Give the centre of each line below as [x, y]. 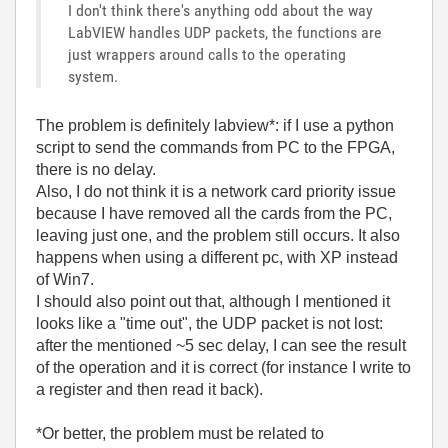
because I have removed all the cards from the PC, [214, 213]
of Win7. [65, 279]
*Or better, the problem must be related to [180, 433]
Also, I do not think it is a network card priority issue [216, 191]
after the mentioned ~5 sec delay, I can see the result [221, 345]
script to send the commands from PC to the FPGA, [215, 147]
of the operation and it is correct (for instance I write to [223, 367]
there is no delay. [96, 169]
